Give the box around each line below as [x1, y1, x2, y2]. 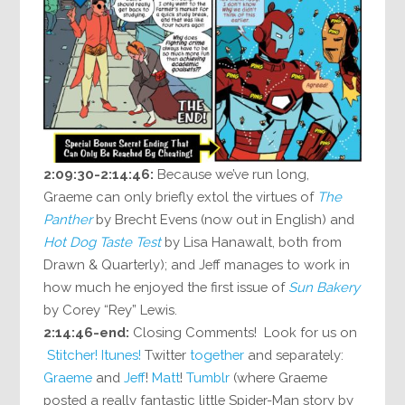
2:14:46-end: [43, 325, 130, 341]
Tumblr [186, 370, 231, 386]
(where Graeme [230, 370, 328, 386]
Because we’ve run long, [154, 166, 310, 183]
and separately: [244, 347, 344, 363]
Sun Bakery [288, 279, 361, 296]
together [190, 347, 245, 363]
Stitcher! [47, 347, 99, 363]
